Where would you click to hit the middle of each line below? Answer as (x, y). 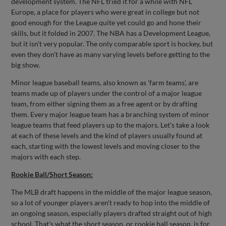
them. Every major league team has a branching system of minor (110, 114)
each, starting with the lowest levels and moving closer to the (106, 146)
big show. (26, 65)
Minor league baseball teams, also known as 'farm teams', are (105, 82)
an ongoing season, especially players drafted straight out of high (112, 213)
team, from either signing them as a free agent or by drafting (104, 104)
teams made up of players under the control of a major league (107, 93)
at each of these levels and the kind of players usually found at (107, 135)
